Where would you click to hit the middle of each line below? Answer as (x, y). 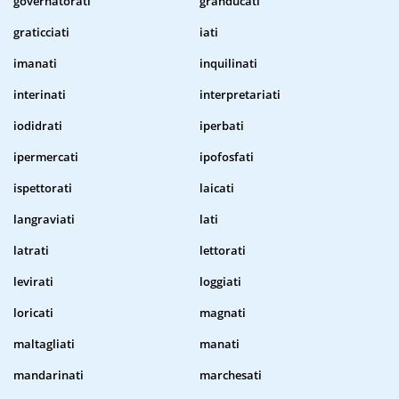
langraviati (44, 220)
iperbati (222, 126)
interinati (40, 95)
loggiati (220, 282)
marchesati (231, 375)
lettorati (223, 251)
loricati (33, 313)
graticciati (41, 33)
